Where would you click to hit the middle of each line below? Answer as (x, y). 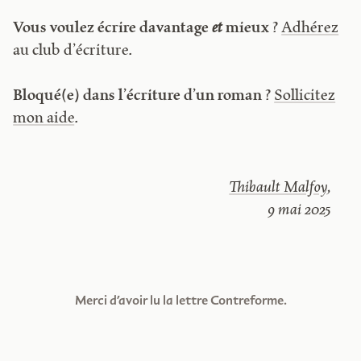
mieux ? (251, 28)
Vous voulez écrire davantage (113, 28)
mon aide (44, 119)
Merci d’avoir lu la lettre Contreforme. (180, 301)
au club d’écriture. (73, 51)
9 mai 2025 (300, 210)
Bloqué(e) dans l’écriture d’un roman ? (142, 97)
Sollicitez (305, 97)
